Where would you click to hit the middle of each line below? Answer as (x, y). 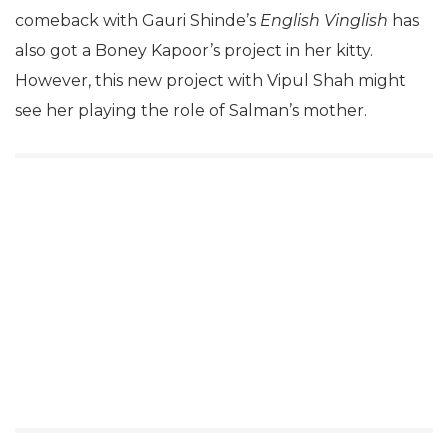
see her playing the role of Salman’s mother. (191, 110)
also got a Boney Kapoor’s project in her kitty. (194, 50)
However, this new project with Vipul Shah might (210, 80)
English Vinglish (324, 20)
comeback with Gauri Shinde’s (137, 20)
